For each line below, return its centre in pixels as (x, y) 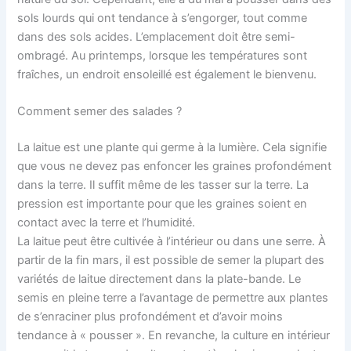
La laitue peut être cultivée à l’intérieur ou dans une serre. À (172, 241)
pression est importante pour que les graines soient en (163, 203)
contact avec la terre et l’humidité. (107, 222)
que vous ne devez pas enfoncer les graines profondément (175, 166)
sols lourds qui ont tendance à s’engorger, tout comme (163, 18)
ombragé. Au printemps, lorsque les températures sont (163, 55)
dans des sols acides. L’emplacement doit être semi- (157, 36)
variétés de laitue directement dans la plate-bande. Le (159, 279)
